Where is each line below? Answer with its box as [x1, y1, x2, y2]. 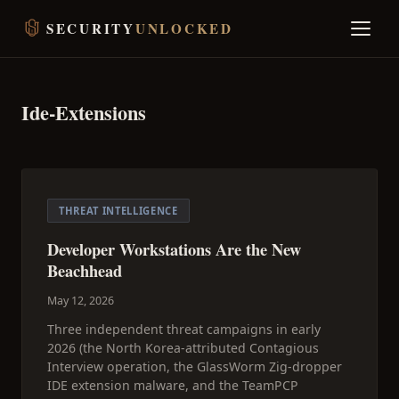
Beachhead [47, 258, 122, 282]
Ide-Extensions [21, 98, 146, 127]
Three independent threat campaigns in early [47, 321, 321, 338]
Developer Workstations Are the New [47, 237, 301, 261]
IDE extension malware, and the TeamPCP [47, 377, 298, 394]
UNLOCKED [134, 19, 233, 38]
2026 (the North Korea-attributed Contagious [47, 339, 319, 356]
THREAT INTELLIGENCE [59, 204, 178, 217]
